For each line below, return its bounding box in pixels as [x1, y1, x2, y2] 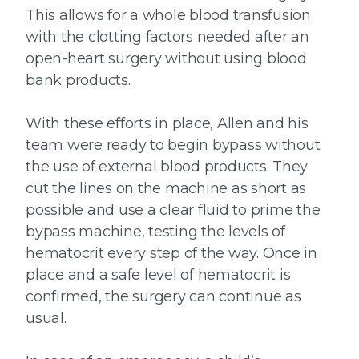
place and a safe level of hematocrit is [26, 266, 291, 284]
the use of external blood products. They [26, 158, 308, 176]
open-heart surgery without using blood [26, 50, 307, 68]
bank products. [26, 71, 131, 90]
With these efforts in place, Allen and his [26, 115, 309, 133]
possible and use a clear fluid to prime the [26, 201, 321, 220]
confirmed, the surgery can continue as [26, 288, 301, 306]
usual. [26, 309, 67, 328]
